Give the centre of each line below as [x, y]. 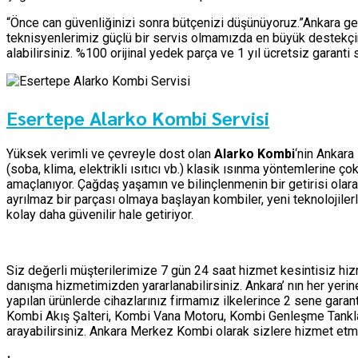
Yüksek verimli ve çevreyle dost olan [110, 153]
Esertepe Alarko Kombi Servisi [138, 117]
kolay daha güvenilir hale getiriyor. [100, 214]
